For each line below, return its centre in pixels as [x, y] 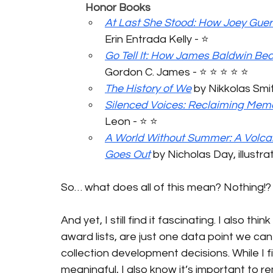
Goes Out [128, 154]
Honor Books [118, 7]
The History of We [148, 88]
